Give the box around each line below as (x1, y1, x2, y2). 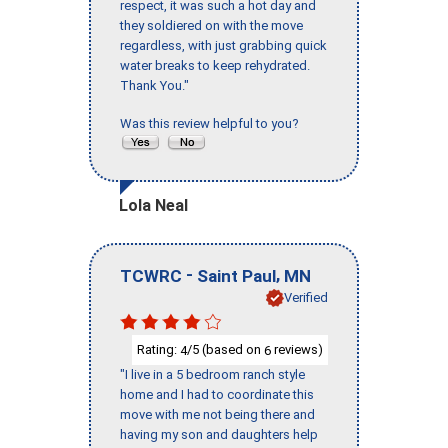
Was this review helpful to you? (120, 116, 305, 132)
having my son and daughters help (120, 427, 318, 443)
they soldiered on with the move (120, 18, 303, 34)
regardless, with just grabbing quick (120, 38, 327, 54)
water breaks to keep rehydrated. (120, 58, 310, 74)
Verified (284, 289, 328, 305)
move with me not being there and (120, 407, 315, 423)
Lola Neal (119, 196, 188, 216)
